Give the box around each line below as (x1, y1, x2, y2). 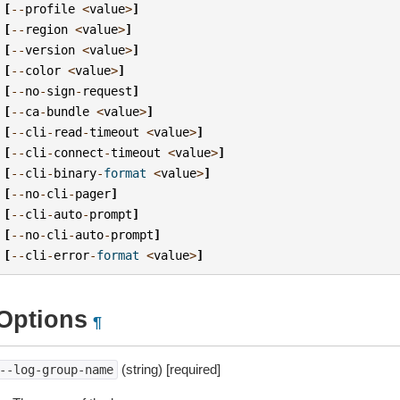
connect (54, 145, 104, 160)
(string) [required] (117, 362, 221, 377)
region (25, 21, 69, 37)
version (25, 42, 76, 57)
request (82, 83, 133, 98)
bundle (46, 104, 90, 119)
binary (54, 165, 97, 180)
